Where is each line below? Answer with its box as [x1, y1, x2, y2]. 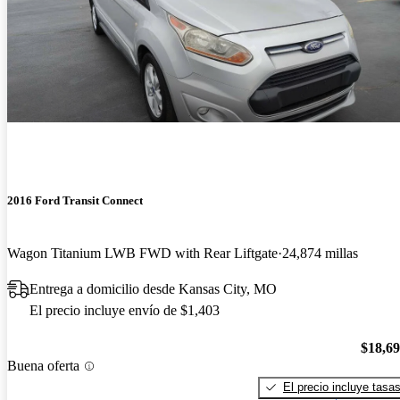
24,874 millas [282, 246, 358, 262]
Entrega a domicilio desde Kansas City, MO [29, 281, 277, 297]
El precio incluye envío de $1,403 [29, 303, 220, 319]
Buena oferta [7, 358, 79, 374]
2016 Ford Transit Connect [7, 194, 143, 208]
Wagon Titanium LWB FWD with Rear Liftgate [7, 246, 278, 262]
